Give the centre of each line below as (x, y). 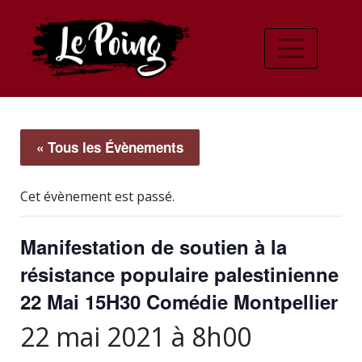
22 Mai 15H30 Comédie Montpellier (179, 301)
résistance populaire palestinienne (179, 274)
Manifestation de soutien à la (154, 246)
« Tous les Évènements (110, 147)
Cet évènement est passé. (97, 196)
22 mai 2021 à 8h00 (136, 337)
